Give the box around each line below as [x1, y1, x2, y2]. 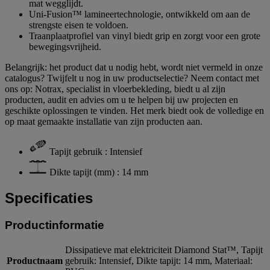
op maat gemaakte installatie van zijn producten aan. [5, 116, 202, 127]
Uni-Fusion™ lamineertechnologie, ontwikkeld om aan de [29, 8, 250, 19]
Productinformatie [5, 218, 104, 231]
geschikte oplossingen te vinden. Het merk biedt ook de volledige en [5, 105, 264, 116]
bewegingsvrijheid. [29, 41, 101, 52]
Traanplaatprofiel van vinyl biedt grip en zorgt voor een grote [29, 30, 260, 41]
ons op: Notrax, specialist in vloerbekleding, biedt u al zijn [5, 83, 225, 94]
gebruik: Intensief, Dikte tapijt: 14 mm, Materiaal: [65, 256, 253, 266]
